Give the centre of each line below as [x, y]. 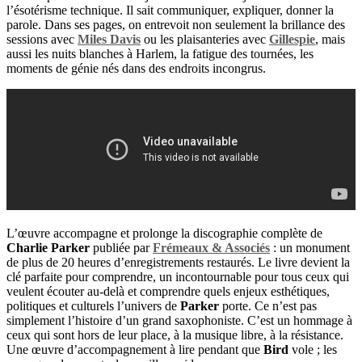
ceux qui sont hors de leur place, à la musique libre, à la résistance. [175, 335]
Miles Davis [109, 39]
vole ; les [313, 349]
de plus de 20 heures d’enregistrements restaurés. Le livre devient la [178, 262]
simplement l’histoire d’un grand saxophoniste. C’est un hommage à [179, 320]
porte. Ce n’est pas [268, 305]
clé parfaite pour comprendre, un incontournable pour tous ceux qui [178, 276]
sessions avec [42, 39]
